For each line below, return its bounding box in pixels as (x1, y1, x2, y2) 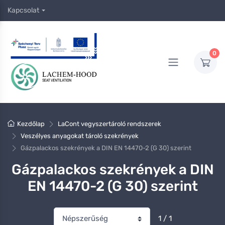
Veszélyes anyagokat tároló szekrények (20, 132, 139, 140)
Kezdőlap (17, 120, 45, 128)
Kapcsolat (8, 6, 39, 15)
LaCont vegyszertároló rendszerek (57, 120, 161, 128)
